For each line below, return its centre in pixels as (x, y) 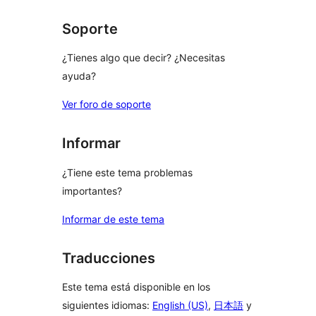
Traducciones (109, 258)
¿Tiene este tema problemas (127, 172)
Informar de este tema (113, 219)
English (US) (180, 305)
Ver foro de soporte (107, 104)
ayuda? (79, 76)
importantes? (92, 190)
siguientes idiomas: (107, 305)
